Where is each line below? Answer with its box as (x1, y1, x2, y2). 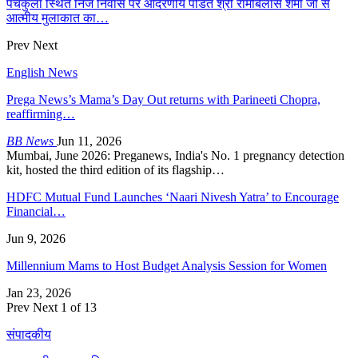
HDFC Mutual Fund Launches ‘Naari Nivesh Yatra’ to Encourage (6, 189, 339, 204)
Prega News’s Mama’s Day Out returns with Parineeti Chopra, (6, 92, 320, 106)
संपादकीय (6, 327, 51, 341)
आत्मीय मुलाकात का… (6, 10, 109, 25)
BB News (6, 133, 57, 148)
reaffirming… (6, 106, 75, 121)
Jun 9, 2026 (6, 231, 66, 245)
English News (6, 65, 78, 79)
